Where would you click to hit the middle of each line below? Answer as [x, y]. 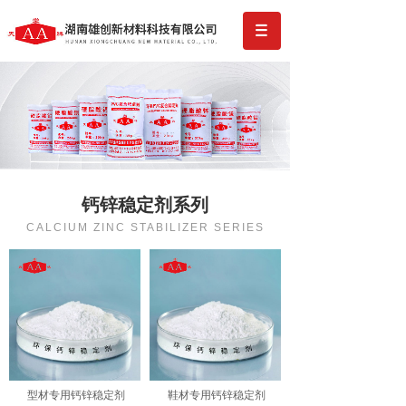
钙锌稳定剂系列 [145, 205]
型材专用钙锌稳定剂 [76, 395]
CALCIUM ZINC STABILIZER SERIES [145, 227]
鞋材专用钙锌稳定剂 [217, 395]
